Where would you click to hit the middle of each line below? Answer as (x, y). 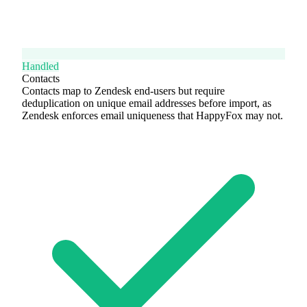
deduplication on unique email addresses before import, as (147, 103)
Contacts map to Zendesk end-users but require (123, 90)
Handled (40, 66)
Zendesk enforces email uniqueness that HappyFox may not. (152, 115)
